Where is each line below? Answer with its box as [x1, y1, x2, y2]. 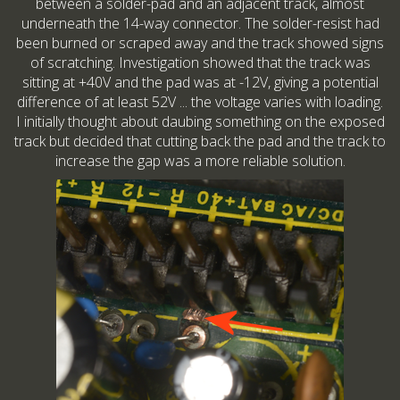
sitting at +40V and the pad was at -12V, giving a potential [21, 72, 379, 93]
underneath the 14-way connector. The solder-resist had [21, 13, 379, 34]
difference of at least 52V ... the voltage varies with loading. [17, 92, 383, 112]
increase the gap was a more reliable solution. [54, 151, 346, 171]
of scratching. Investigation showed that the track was [29, 53, 371, 73]
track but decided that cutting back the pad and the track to [14, 131, 386, 152]
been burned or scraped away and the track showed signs [16, 33, 384, 54]
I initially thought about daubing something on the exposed [15, 112, 385, 132]
